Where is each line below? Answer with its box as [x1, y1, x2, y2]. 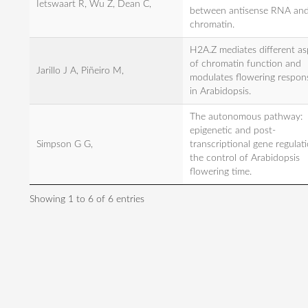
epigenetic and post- [190, 126, 276, 135]
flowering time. [190, 167, 252, 177]
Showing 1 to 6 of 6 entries [30, 194, 144, 204]
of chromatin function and [190, 59, 301, 69]
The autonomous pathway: [190, 112, 302, 122]
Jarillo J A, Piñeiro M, [36, 66, 124, 76]
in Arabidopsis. [190, 87, 251, 96]
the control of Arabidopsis [190, 153, 300, 163]
